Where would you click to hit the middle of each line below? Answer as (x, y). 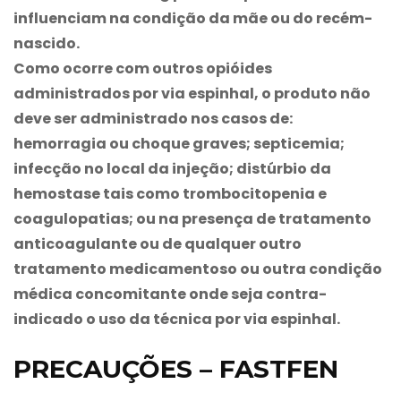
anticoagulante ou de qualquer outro (158, 243)
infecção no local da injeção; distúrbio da (172, 168)
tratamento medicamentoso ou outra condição (198, 269)
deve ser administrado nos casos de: (153, 118)
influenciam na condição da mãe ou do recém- (193, 18)
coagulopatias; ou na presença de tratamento (192, 218)
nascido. (47, 43)
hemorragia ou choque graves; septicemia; (179, 143)
